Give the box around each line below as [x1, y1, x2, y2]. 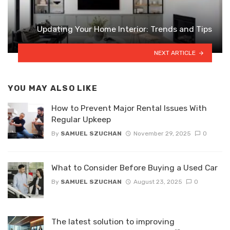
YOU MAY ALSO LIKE [8, 83, 98, 93]
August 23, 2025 [133, 178, 182, 185]
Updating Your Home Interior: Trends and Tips [37, 24, 212, 34]
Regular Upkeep [51, 114, 111, 125]
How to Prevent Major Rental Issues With [51, 103, 207, 113]
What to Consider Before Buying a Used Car [51, 163, 218, 173]
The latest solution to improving [51, 217, 175, 227]
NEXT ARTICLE [154, 49, 196, 56]
